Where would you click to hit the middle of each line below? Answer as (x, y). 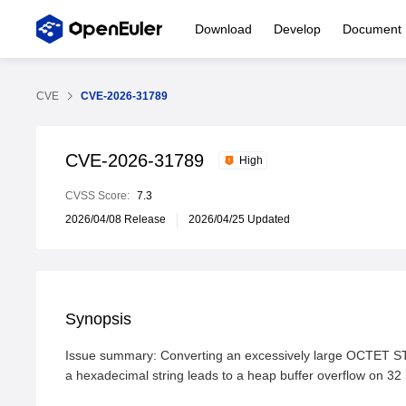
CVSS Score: (97, 196)
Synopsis (98, 319)
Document (372, 29)
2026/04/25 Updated (239, 219)
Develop (297, 29)
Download (223, 29)
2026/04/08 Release (116, 219)
